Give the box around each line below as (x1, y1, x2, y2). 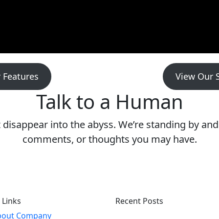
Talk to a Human (36, 88, 183, 115)
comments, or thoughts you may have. (22, 132, 197, 146)
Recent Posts (115, 196, 163, 207)
